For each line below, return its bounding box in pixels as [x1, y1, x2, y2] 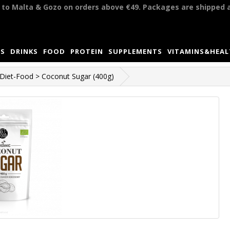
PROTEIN [70, 47, 103, 56]
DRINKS [10, 47, 38, 56]
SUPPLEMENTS [108, 47, 162, 56]
